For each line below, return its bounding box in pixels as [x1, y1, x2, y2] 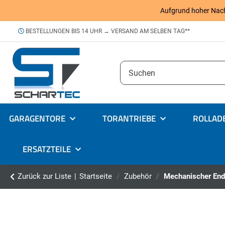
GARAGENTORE [9, 112, 65, 126]
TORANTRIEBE [102, 112, 156, 126]
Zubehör [124, 172, 152, 181]
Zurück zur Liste [18, 172, 71, 181]
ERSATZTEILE [23, 143, 71, 156]
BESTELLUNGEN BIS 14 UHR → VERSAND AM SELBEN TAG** [24, 28, 190, 35]
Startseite [79, 172, 112, 181]
